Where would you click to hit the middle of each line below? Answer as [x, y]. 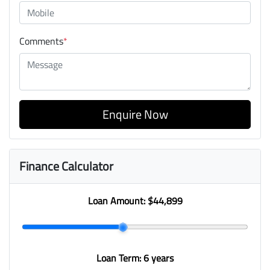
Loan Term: [120, 258]
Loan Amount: [118, 201]
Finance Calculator [66, 166]
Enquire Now [135, 115]
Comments [41, 41]
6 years [159, 258]
